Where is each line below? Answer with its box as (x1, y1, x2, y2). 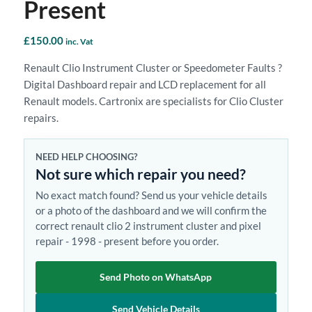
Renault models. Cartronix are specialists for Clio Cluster (23, 94, 283, 107)
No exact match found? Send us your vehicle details (35, 188, 267, 201)
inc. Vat (65, 36, 93, 47)
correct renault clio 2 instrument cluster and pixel (35, 219, 261, 232)
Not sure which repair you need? (35, 164, 246, 182)
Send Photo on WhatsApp (100, 270, 212, 283)
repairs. (23, 111, 58, 124)
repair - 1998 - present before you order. (35, 234, 219, 247)
